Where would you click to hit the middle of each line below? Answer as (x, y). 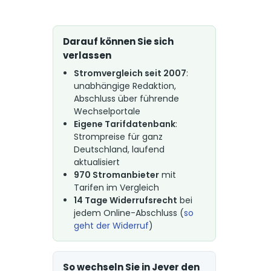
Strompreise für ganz (118, 137)
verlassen (87, 55)
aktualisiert (96, 162)
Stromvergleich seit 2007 (130, 73)
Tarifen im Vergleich (116, 188)
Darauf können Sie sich (118, 41)
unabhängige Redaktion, (125, 86)
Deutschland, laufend (119, 149)
